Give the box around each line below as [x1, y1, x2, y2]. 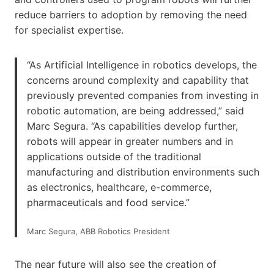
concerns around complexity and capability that [27, 73, 249, 86]
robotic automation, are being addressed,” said [27, 104, 244, 117]
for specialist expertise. [15, 23, 124, 36]
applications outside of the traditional [27, 150, 201, 163]
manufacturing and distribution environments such [27, 165, 259, 178]
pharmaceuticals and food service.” [27, 196, 190, 209]
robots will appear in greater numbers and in [27, 135, 233, 147]
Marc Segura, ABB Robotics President [27, 226, 170, 236]
